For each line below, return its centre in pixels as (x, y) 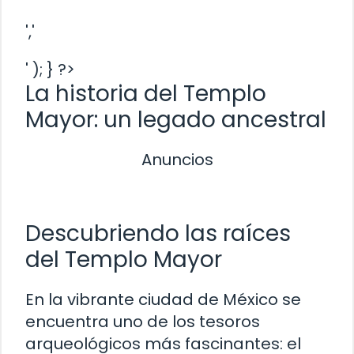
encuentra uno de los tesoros (143, 321)
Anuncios (177, 159)
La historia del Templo (146, 93)
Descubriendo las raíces (158, 233)
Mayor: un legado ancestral (176, 119)
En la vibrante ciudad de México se (163, 299)
